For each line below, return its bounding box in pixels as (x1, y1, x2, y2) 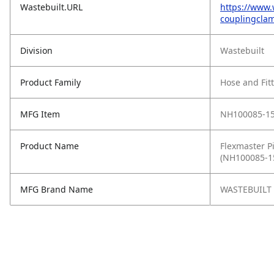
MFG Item (20, 108, 60, 120)
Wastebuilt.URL (20, 1, 83, 13)
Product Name (20, 140, 79, 152)
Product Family (20, 76, 81, 88)
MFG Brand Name (20, 183, 93, 195)
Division (20, 45, 53, 56)
